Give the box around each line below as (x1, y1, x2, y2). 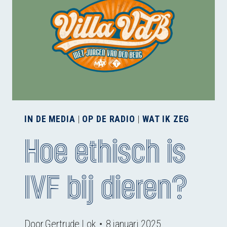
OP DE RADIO (82, 113, 135, 124)
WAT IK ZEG (142, 113, 190, 124)
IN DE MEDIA (24, 113, 75, 124)
